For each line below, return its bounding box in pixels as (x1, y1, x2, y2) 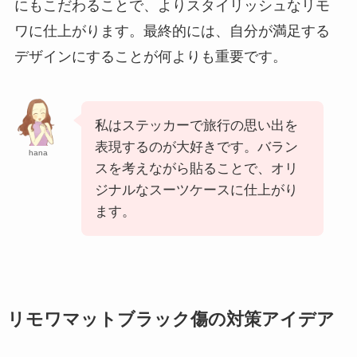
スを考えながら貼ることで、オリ (94, 160, 298, 176)
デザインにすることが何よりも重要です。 (14, 48, 287, 65)
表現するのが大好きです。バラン (94, 139, 298, 155)
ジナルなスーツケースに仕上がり (94, 182, 298, 198)
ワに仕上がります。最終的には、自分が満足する (14, 22, 330, 39)
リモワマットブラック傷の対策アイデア (6, 309, 335, 329)
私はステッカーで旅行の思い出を (94, 117, 298, 133)
